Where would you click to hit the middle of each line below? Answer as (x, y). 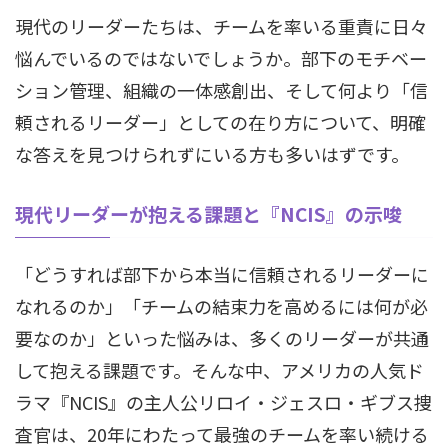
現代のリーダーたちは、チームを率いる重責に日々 (221, 26)
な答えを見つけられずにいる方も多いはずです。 (212, 154)
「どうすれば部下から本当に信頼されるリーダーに (222, 274)
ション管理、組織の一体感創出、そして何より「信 (221, 90)
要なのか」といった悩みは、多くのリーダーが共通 (222, 338)
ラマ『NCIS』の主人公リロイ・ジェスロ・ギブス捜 (223, 402)
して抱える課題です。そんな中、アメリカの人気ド (219, 370)
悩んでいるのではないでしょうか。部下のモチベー (221, 58)
